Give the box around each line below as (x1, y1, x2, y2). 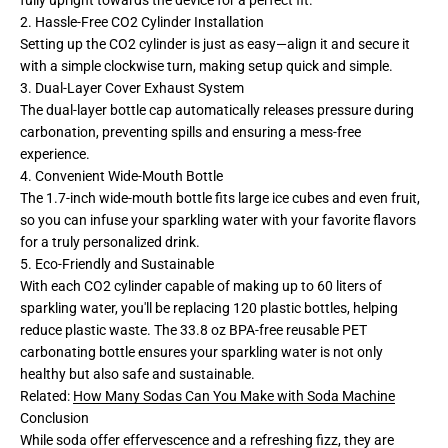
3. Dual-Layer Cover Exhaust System (20, 79, 244, 96)
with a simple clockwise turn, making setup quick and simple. (20, 57, 393, 74)
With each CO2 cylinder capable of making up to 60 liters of (20, 277, 382, 294)
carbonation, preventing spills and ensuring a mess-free (20, 123, 361, 140)
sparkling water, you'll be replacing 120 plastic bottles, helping (20, 299, 398, 316)
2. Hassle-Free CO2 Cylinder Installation (20, 13, 264, 30)
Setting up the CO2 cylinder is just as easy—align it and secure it (20, 35, 410, 52)
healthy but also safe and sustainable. (20, 365, 255, 382)
